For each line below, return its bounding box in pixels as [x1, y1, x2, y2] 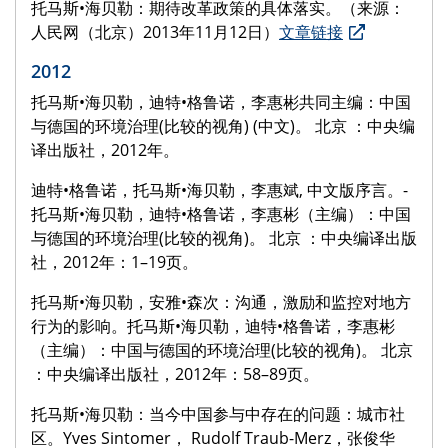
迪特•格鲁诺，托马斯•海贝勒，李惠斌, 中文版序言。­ [31, 179, 408, 202]
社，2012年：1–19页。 [31, 251, 198, 274]
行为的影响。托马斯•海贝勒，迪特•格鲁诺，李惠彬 [31, 315, 395, 338]
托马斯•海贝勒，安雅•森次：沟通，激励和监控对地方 [31, 291, 411, 314]
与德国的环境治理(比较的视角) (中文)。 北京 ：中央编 [31, 115, 415, 138]
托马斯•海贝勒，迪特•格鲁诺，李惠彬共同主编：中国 [31, 91, 411, 114]
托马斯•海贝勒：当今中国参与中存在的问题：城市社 [31, 403, 405, 426]
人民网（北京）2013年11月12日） [31, 21, 279, 44]
